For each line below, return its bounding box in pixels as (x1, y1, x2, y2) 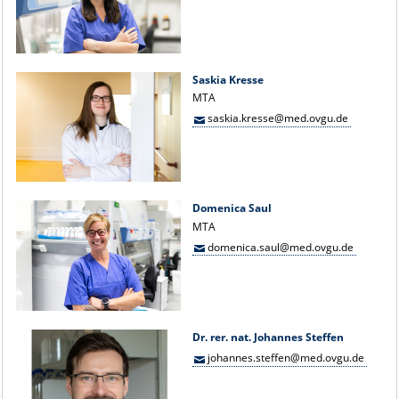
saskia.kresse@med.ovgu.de (208, 110, 349, 126)
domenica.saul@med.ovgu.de (208, 239, 354, 255)
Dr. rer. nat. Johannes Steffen (192, 330, 345, 346)
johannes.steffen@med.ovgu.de (208, 349, 365, 365)
